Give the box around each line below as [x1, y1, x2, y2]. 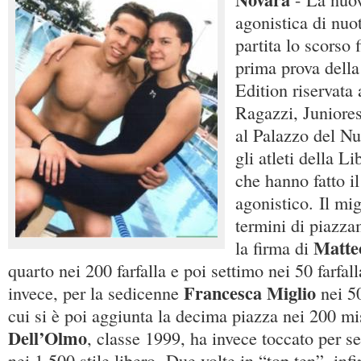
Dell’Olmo [8, 325, 87, 351]
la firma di [235, 236, 313, 259]
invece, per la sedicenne [8, 281, 184, 305]
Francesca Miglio [184, 280, 316, 306]
